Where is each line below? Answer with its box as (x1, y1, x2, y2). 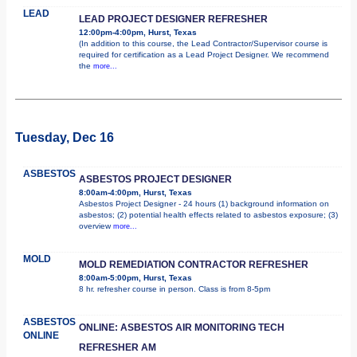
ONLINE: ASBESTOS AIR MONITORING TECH (79, 321, 284, 333)
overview (79, 221, 113, 230)
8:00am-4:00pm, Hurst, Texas (79, 187, 192, 197)
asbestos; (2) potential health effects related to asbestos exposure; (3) (79, 210, 338, 219)
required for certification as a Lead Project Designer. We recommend (79, 49, 329, 59)
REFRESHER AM (79, 341, 156, 353)
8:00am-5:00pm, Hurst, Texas (79, 273, 192, 282)
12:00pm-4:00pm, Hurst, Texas (79, 27, 197, 37)
